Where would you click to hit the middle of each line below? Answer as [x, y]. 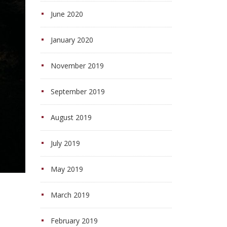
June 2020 [67, 14]
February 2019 [74, 221]
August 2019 [71, 117]
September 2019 [78, 91]
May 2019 [67, 169]
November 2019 [77, 66]
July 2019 [65, 143]
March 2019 [70, 195]
